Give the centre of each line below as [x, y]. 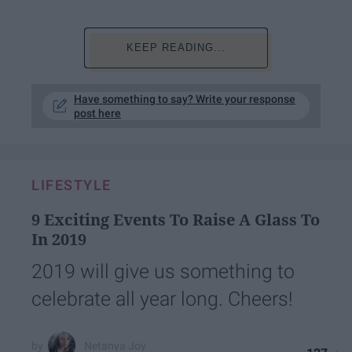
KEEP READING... [176, 48]
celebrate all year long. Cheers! [162, 299]
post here [97, 114]
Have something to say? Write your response [185, 99]
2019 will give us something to [163, 272]
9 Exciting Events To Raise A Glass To [176, 220]
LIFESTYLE [71, 185]
